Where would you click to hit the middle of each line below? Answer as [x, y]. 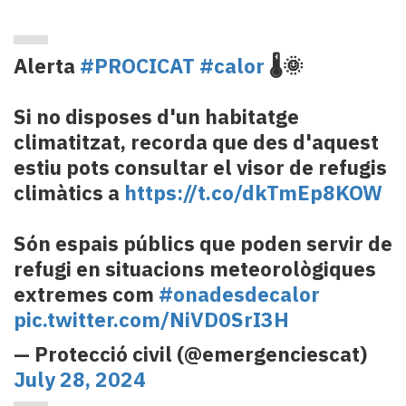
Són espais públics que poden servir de [203, 243]
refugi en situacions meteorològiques [195, 268]
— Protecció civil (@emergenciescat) [190, 353]
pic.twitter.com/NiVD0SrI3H [151, 319]
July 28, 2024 [80, 379]
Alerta [47, 65]
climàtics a [69, 192]
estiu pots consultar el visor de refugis [200, 167]
